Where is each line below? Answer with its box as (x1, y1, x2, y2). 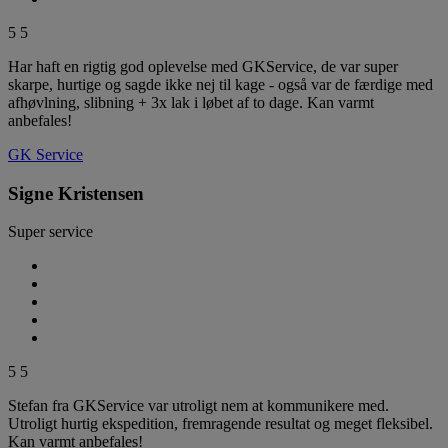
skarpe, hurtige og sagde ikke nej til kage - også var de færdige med (8, 75, 433, 93)
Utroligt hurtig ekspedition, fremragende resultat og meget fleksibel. (8, 415, 433, 433)
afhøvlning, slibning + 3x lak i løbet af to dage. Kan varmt (8, 93, 374, 111)
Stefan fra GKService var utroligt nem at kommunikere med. (8, 397, 389, 415)
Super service (8, 223, 93, 241)
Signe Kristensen (8, 182, 144, 204)
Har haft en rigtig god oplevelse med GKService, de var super (8, 57, 398, 75)
